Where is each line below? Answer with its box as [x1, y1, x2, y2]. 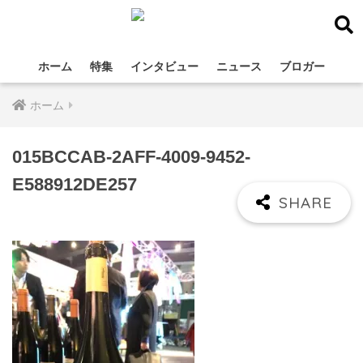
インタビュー [130, 60, 199, 73]
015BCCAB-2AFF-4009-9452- [12, 147, 250, 167]
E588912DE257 [12, 174, 137, 194]
